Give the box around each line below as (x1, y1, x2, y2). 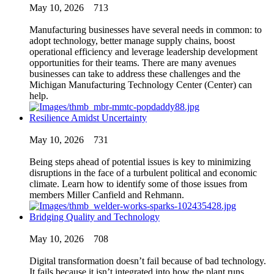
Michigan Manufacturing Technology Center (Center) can (29, 79, 252, 90)
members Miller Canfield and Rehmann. (29, 189, 184, 200)
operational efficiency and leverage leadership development (29, 46, 257, 57)
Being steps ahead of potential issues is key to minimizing (29, 156, 251, 167)
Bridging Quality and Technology (29, 211, 160, 222)
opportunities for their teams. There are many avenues (29, 57, 236, 68)
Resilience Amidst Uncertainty (29, 112, 147, 123)
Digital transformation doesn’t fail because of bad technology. (29, 255, 266, 266)
